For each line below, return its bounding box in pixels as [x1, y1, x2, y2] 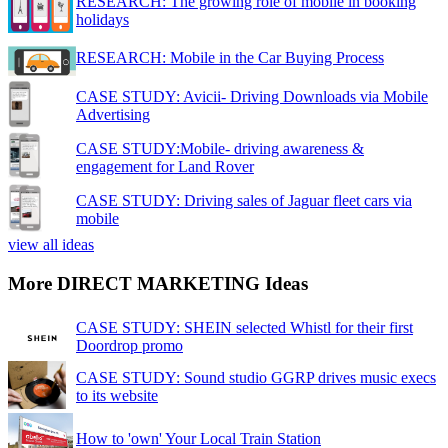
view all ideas [8, 236, 94, 254]
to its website [76, 386, 158, 404]
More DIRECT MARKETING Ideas [8, 273, 308, 295]
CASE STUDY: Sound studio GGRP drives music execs [76, 368, 436, 386]
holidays [76, 11, 129, 29]
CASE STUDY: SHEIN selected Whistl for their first [76, 318, 413, 336]
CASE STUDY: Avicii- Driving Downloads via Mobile [76, 88, 428, 106]
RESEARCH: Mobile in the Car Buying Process [76, 49, 384, 67]
